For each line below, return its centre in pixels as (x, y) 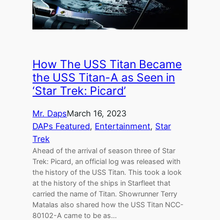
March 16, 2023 (97, 114)
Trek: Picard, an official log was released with (107, 162)
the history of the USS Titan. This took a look (107, 172)
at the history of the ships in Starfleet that (102, 183)
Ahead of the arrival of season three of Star (104, 151)
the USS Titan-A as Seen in (104, 78)
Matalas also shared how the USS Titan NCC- (108, 205)
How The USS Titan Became (107, 65)
